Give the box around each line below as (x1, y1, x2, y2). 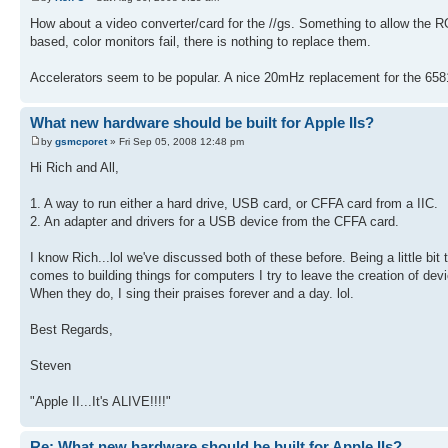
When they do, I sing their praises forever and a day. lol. (30, 286, 354, 302)
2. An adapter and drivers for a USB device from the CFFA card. (30, 214, 399, 230)
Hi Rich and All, (30, 160, 119, 176)
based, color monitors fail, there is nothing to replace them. (30, 33, 371, 49)
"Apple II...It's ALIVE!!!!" (30, 394, 171, 410)
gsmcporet (55, 136, 107, 148)
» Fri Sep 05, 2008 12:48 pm (107, 136, 244, 148)
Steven (30, 358, 71, 374)
